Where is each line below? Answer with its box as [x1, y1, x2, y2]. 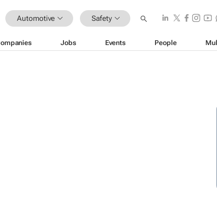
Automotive [17, 14, 55, 23]
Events [105, 38, 126, 46]
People [155, 38, 177, 46]
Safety [92, 14, 112, 23]
